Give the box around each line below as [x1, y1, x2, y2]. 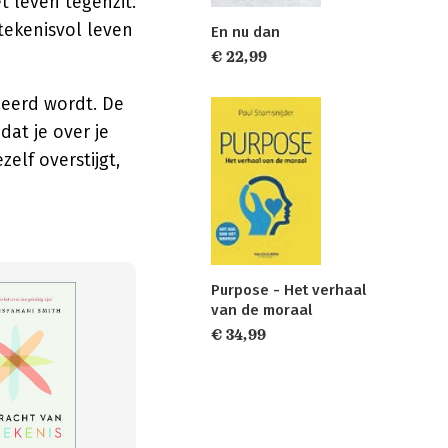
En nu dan [211, 22, 280, 41]
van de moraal [211, 301, 312, 320]
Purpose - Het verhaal [211, 281, 366, 300]
